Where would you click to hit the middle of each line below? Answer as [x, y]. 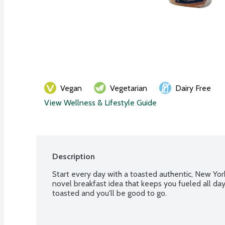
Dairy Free [193, 88]
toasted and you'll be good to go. [109, 193]
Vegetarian [129, 88]
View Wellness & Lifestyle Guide [100, 102]
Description [74, 156]
